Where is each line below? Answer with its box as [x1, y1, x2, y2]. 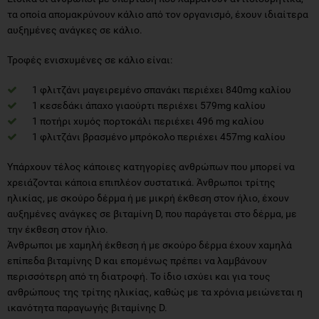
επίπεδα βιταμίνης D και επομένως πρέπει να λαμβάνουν [7, 254, 267, 266]
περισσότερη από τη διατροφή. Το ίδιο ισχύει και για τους [7, 270, 271, 282]
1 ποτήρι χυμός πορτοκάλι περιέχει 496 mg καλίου [32, 115, 264, 127]
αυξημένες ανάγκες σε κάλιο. [7, 23, 142, 36]
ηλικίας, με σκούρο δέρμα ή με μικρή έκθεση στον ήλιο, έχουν [7, 192, 289, 204]
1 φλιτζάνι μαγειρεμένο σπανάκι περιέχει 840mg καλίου [32, 83, 291, 95]
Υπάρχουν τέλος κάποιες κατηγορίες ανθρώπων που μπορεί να [7, 160, 295, 172]
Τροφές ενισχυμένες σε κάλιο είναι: [7, 53, 172, 66]
